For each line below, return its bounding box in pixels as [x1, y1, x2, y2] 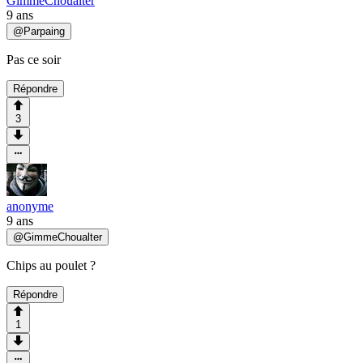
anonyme [6, 199, 53, 213]
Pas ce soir [6, 52, 61, 66]
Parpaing [23, 24, 65, 37]
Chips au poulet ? [6, 258, 96, 272]
